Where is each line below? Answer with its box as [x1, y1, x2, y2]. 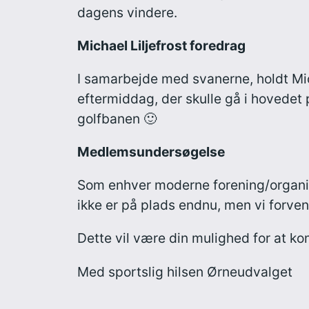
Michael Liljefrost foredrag [77, 37, 246, 54]
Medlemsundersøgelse [77, 143, 225, 161]
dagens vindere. [77, 3, 177, 21]
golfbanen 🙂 [77, 110, 157, 127]
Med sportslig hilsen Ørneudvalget [77, 263, 292, 280]
